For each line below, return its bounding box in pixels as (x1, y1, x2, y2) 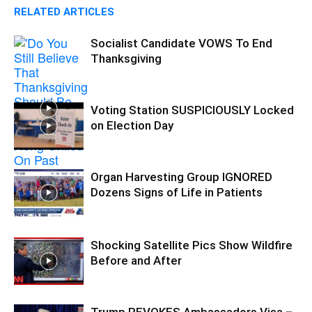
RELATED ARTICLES (14, 5, 114, 18)
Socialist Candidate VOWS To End (91, 36, 272, 50)
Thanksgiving (91, 51, 162, 65)
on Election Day (91, 118, 173, 132)
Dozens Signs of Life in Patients (91, 185, 263, 199)
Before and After (91, 253, 182, 267)
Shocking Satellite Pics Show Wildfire (91, 237, 292, 252)
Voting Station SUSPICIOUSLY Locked (91, 102, 294, 117)
